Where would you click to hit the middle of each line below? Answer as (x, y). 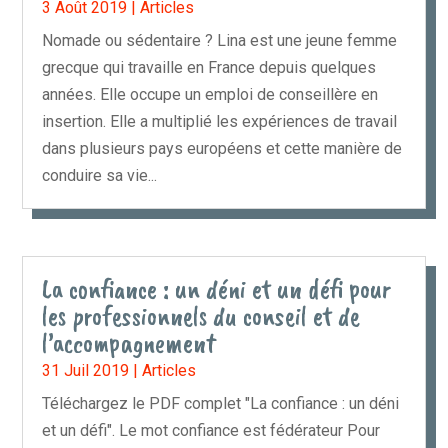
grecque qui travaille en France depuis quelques (209, 68)
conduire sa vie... (100, 176)
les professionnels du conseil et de (201, 315)
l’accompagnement (129, 342)
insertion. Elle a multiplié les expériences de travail (220, 122)
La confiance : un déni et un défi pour (217, 288)
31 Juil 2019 (86, 370)
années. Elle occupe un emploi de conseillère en (210, 95)
